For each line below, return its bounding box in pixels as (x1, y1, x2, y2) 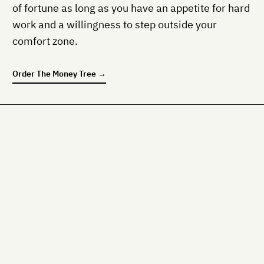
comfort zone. (12, 34, 78, 48)
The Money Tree (37, 68, 96, 80)
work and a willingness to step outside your (12, 17, 217, 31)
